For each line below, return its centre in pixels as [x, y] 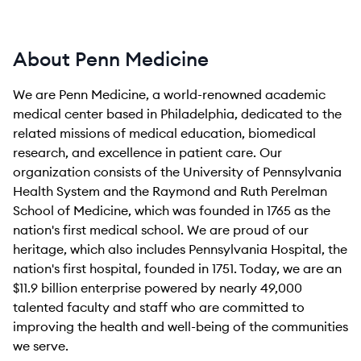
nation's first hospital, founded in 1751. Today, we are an [177, 268]
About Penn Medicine [111, 59]
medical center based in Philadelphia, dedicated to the [177, 114]
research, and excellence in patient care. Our [147, 152]
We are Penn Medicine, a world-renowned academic [169, 94]
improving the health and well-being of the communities [180, 326]
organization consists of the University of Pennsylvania [177, 172]
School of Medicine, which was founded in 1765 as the [172, 210]
